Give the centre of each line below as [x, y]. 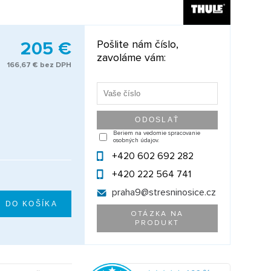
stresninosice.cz [182, 192]
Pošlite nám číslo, [137, 44]
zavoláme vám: [131, 57]
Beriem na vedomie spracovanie [156, 133]
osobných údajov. [136, 140]
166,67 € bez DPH [39, 65]
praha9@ [130, 192]
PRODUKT [157, 223]
